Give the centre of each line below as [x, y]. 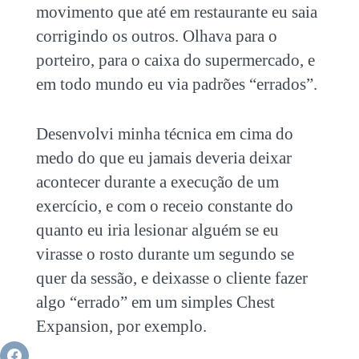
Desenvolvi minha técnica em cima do [164, 133]
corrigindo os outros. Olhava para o [156, 36]
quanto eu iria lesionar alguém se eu [157, 230]
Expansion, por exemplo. [121, 326]
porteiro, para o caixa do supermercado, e [175, 60]
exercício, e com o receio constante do [164, 206]
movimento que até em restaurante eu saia [176, 12]
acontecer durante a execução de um [157, 182]
